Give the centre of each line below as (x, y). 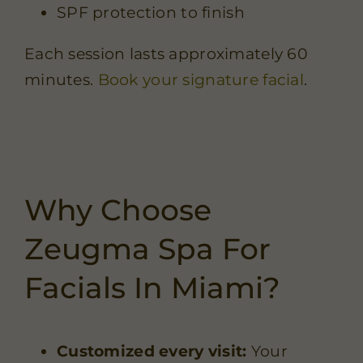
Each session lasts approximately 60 (166, 53)
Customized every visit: (152, 351)
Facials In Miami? (152, 287)
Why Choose (117, 209)
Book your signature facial (201, 79)
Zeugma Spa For (147, 248)
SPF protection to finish (150, 12)
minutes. (61, 79)
